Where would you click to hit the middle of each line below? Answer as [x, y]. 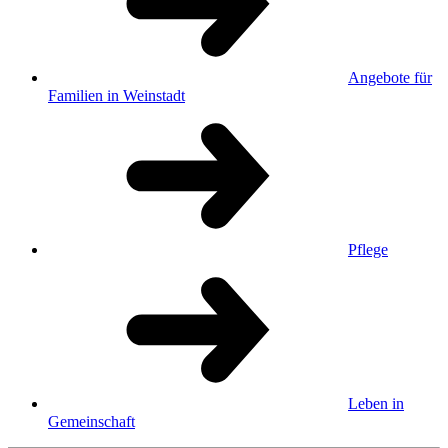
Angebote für [390, 78]
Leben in [376, 404]
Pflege [368, 250]
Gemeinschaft [91, 422]
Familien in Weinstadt [116, 96]
